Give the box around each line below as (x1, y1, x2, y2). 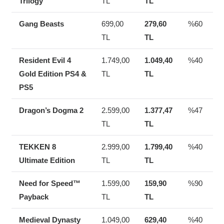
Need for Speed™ (18, 179, 80, 188)
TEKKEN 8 (18, 142, 56, 151)
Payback (18, 192, 48, 201)
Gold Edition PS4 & (18, 69, 86, 78)
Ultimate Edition (18, 156, 75, 165)
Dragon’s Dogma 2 (18, 106, 83, 115)
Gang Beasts (18, 19, 64, 28)
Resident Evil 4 (18, 56, 71, 65)
